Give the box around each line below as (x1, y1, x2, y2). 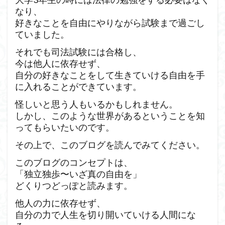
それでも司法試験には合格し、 (15, 46, 142, 57)
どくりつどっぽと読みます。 (15, 180, 133, 191)
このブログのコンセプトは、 (15, 157, 133, 168)
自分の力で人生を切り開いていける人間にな (15, 209, 196, 220)
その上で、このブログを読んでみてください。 (15, 139, 205, 150)
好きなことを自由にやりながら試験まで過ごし (15, 17, 205, 28)
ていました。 (15, 29, 69, 40)
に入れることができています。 (15, 81, 142, 92)
